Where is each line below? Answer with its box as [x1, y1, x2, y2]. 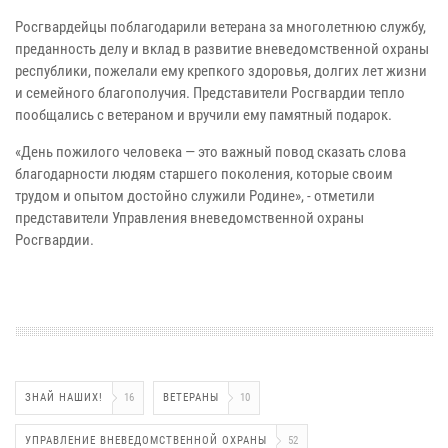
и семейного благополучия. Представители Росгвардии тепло [15, 83, 405, 102]
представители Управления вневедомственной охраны [15, 208, 364, 227]
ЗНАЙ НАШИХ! [25, 390, 103, 404]
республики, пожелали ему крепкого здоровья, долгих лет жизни [15, 61, 427, 80]
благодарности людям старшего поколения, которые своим [15, 164, 393, 183]
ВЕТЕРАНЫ [163, 390, 219, 404]
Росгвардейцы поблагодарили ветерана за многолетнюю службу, [15, 17, 426, 36]
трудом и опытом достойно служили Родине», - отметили [15, 186, 375, 205]
